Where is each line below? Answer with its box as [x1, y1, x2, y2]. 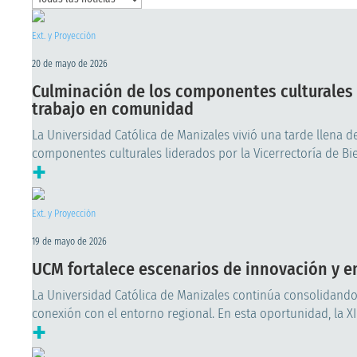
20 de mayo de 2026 [32, 58, 108, 70]
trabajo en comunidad [32, 98, 194, 120]
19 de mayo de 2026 [32, 236, 107, 248]
